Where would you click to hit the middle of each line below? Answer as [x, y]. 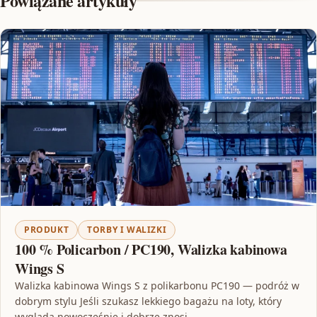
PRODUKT [47, 230]
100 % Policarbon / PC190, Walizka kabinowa [151, 250]
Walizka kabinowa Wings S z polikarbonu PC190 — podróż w [157, 286]
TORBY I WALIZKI [127, 230]
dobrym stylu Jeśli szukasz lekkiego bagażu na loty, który [148, 301]
